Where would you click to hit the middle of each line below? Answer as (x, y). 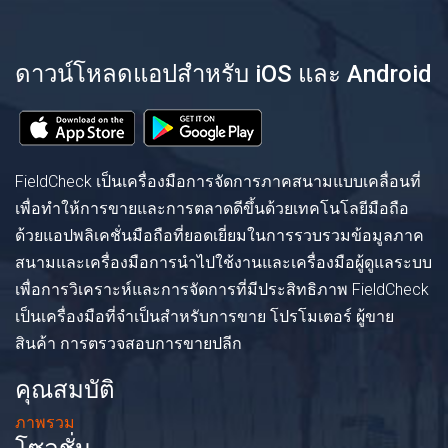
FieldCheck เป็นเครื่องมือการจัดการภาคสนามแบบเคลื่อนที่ (218, 181)
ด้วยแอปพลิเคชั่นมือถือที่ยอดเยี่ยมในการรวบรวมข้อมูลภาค (219, 235)
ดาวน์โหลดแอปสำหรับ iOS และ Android (223, 73)
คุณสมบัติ (65, 389)
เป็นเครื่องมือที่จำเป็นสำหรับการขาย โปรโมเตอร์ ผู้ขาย (204, 316)
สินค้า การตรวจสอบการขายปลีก (128, 343)
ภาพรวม (45, 422)
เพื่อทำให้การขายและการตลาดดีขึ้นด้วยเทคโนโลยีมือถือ (212, 208)
